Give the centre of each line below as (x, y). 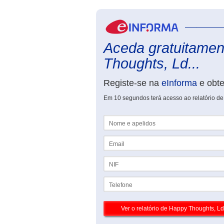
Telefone (115, 180)
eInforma (179, 83)
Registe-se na (132, 83)
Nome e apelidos (127, 118)
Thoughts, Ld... (152, 63)
